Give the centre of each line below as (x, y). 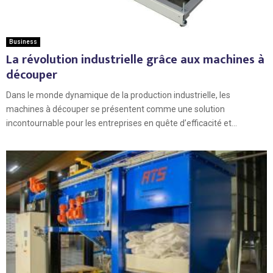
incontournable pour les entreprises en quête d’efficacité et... (122, 123)
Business (23, 41)
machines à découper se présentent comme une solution (115, 109)
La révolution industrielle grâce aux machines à (135, 59)
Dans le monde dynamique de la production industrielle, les (118, 95)
